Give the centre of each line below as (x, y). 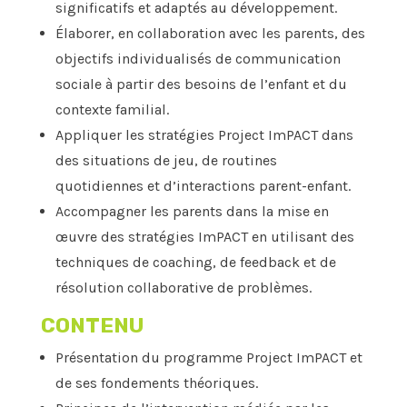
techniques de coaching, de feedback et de (195, 263)
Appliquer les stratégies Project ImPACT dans (204, 135)
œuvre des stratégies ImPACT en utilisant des (204, 237)
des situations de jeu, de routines (166, 161)
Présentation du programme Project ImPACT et (208, 358)
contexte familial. (112, 110)
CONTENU (92, 326)
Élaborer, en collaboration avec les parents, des (210, 34)
